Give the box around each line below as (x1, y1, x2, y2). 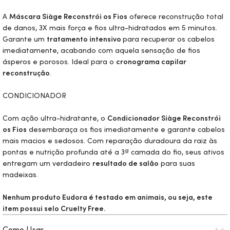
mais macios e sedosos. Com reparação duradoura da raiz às (3, 136, 217, 145)
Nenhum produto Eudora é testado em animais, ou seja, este (3, 193, 213, 202)
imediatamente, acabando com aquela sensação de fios (3, 46, 200, 55)
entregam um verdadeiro (3, 159, 92, 168)
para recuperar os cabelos (123, 34, 215, 44)
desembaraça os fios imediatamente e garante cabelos (27, 125, 225, 134)
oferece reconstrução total (127, 12, 223, 21)
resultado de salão (92, 159, 159, 168)
